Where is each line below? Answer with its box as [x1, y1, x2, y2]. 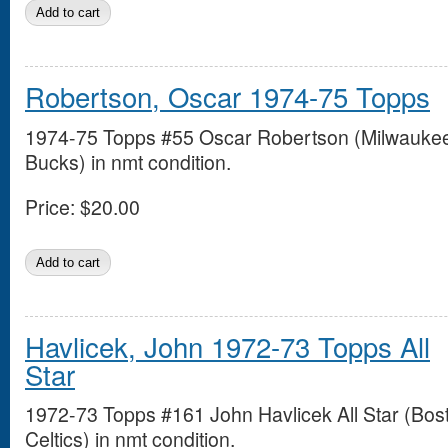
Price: [25, 192, 75, 221]
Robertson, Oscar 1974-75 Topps [25, 76, 430, 117]
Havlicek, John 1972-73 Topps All [25, 325, 430, 366]
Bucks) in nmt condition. [25, 147, 231, 176]
